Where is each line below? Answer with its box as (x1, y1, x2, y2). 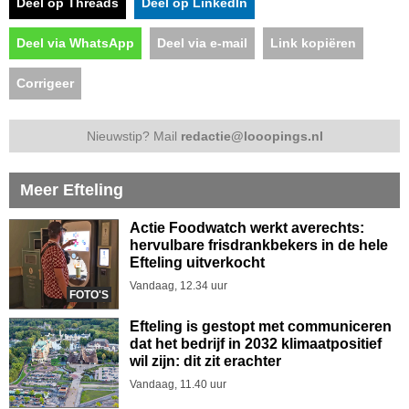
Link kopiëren (270, 35, 356, 50)
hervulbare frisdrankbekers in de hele (130, 236, 388, 253)
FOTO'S (69, 288, 109, 301)
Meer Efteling (20, 180, 123, 199)
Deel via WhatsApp (16, 35, 134, 50)
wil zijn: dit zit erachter (130, 352, 281, 369)
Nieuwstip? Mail (86, 128, 181, 143)
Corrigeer (16, 75, 74, 90)
